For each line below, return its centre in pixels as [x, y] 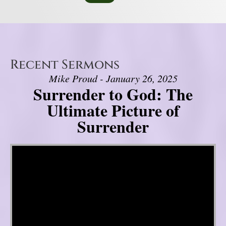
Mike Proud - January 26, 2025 [113, 78]
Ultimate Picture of [113, 110]
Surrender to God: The [113, 94]
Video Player [24, 145]
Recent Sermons [65, 65]
